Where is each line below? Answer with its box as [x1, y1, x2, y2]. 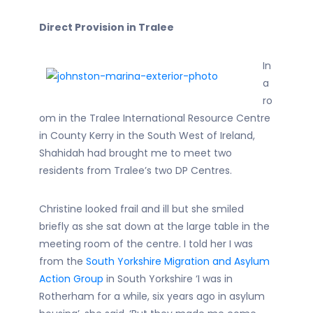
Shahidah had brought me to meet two [39, 146, 232, 160]
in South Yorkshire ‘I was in [103, 272, 233, 286]
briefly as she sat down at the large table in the [39, 219, 270, 233]
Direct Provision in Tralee [39, 20, 174, 34]
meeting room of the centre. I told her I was [39, 237, 253, 251]
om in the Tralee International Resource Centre [39, 111, 270, 125]
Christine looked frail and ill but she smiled [39, 202, 244, 216]
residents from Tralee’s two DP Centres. [39, 163, 232, 177]
